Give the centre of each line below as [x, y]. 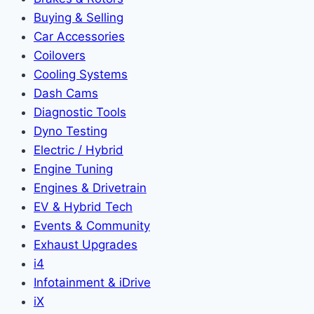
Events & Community [92, 225]
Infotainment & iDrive [92, 282]
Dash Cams [66, 93]
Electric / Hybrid [78, 150]
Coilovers [60, 55]
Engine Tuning [73, 169]
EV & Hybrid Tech [83, 206]
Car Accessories [79, 36]
